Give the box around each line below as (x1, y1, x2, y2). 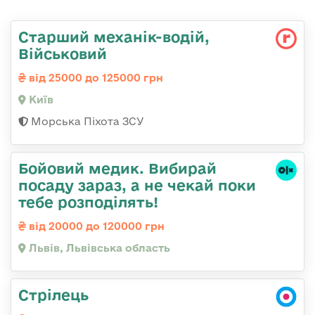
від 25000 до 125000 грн (26, 72, 163, 84)
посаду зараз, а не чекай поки (18, 176, 256, 194)
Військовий (18, 45, 107, 63)
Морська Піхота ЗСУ (28, 115, 144, 128)
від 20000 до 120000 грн (26, 220, 165, 233)
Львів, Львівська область (26, 242, 170, 255)
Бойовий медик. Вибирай (18, 160, 217, 177)
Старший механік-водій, (18, 28, 210, 46)
